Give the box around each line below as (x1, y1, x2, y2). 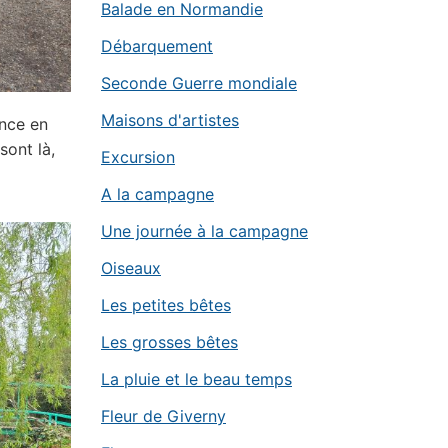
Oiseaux (101, 258, 161, 278)
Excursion (101, 147, 175, 167)
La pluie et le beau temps (101, 369, 292, 389)
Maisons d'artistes (101, 110, 239, 130)
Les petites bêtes (101, 295, 231, 315)
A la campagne (101, 184, 214, 204)
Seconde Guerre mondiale (101, 73, 297, 93)
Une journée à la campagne (101, 221, 308, 241)
